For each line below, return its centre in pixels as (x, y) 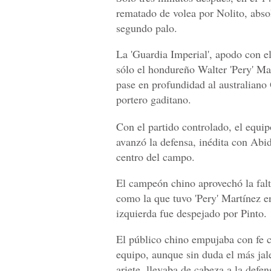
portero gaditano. (154, 100)
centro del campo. (155, 157)
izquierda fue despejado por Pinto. (191, 213)
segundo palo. (147, 28)
